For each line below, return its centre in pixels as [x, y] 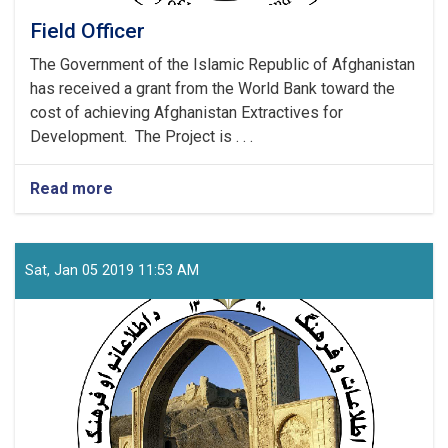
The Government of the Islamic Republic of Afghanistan [222, 64]
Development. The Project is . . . [141, 136]
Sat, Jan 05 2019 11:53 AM [112, 270]
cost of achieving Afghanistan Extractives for [186, 112]
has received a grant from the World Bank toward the [212, 88]
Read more [71, 188]
